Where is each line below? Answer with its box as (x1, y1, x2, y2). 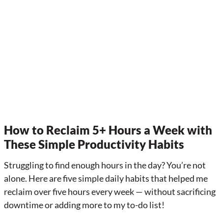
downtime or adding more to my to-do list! (4, 199, 165, 210)
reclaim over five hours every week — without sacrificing (4, 186, 216, 197)
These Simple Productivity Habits (4, 137, 184, 151)
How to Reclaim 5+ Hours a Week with (4, 122, 212, 137)
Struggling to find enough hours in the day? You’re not (4, 159, 206, 170)
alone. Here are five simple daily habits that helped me (4, 172, 208, 184)
